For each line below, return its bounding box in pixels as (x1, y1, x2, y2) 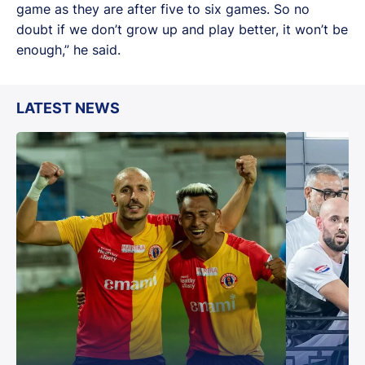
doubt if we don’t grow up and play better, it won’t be (16, 20, 348, 37)
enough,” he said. (16, 41, 121, 58)
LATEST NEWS (16, 99, 120, 117)
